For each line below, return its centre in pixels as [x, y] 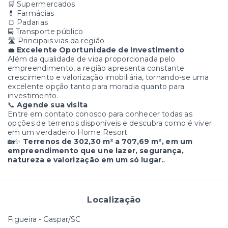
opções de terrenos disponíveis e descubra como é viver [110, 123]
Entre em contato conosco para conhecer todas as [100, 114]
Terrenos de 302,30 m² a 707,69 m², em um [108, 142]
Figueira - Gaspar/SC [44, 220]
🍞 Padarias [28, 23]
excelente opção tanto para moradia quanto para [96, 87]
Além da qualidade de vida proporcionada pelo [92, 59]
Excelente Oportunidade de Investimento [101, 50]
